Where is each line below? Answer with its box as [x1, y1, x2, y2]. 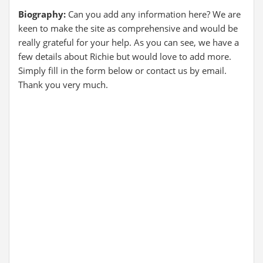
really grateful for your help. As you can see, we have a [18, 36, 239, 48]
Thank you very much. [18, 79, 108, 90]
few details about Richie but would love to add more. [18, 50, 231, 62]
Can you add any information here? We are [68, 8, 241, 20]
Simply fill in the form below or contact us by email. [18, 65, 227, 76]
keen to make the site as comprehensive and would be [18, 22, 238, 34]
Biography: [18, 8, 68, 20]
